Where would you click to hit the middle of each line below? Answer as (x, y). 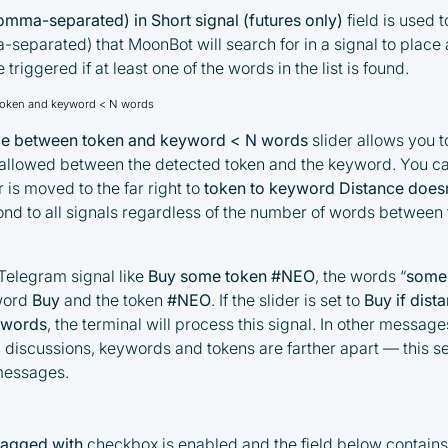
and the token (116, 300)
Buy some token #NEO (232, 276)
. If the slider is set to (288, 300)
